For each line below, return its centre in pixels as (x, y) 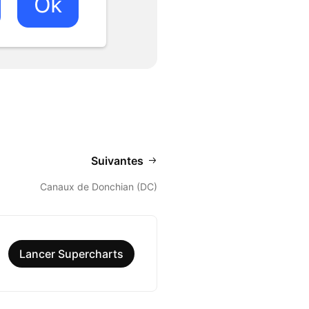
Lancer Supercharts (71, 253)
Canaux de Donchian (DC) (99, 187)
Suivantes (117, 161)
